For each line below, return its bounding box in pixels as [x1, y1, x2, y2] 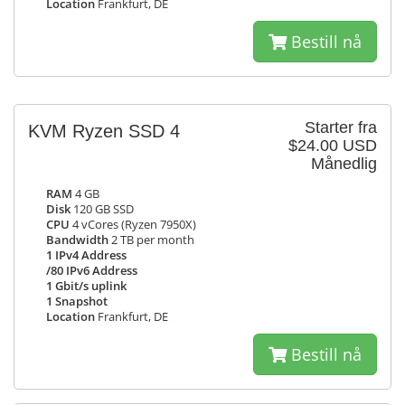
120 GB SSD [71, 202, 134, 217]
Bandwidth [46, 232, 108, 248]
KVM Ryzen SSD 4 [28, 121, 180, 141]
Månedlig [311, 155, 377, 173]
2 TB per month [108, 232, 194, 248]
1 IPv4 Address [46, 248, 127, 263]
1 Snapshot [46, 294, 108, 309]
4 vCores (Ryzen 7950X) [70, 217, 196, 232]
